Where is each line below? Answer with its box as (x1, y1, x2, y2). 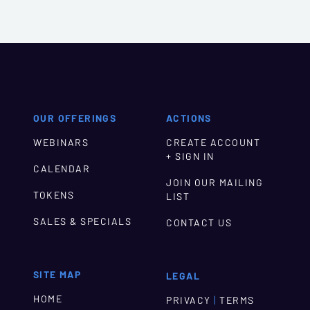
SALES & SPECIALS (33, 214, 131, 230)
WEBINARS (33, 135, 89, 151)
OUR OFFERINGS (33, 111, 117, 127)
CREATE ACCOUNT (166, 135, 260, 151)
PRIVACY (166, 293, 211, 309)
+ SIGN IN (166, 149, 215, 165)
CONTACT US (166, 215, 232, 231)
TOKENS (33, 188, 74, 203)
